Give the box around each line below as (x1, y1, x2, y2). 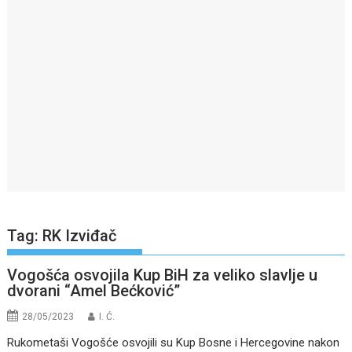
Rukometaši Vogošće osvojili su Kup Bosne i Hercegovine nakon (7, 335, 340, 350)
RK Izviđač (42, 226, 117, 246)
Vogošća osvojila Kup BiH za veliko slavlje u (7, 266, 318, 285)
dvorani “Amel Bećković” (7, 281, 181, 301)
